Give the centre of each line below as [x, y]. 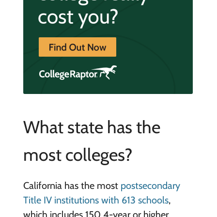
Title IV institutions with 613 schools [96, 200]
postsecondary [150, 186]
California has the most [72, 186]
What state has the [92, 127]
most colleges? [78, 155]
